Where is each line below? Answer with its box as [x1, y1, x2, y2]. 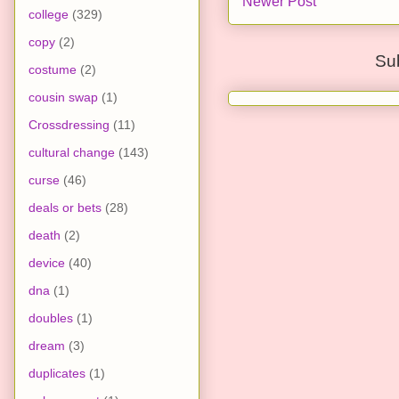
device [28, 255, 65, 270]
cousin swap [28, 89, 98, 104]
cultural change [28, 144, 115, 159]
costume [28, 61, 77, 77]
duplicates [28, 365, 85, 380]
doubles [28, 310, 73, 325]
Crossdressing [28, 117, 110, 132]
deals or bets [28, 199, 102, 215]
